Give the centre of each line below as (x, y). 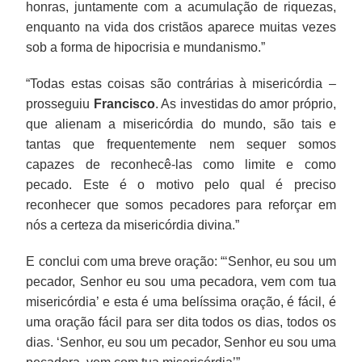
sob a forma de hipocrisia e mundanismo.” (146, 47)
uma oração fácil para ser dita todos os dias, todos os (181, 322)
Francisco (124, 103)
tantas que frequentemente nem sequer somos (181, 144)
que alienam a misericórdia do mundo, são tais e (181, 124)
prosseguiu (60, 103)
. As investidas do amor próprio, (245, 103)
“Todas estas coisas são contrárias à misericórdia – (181, 83)
